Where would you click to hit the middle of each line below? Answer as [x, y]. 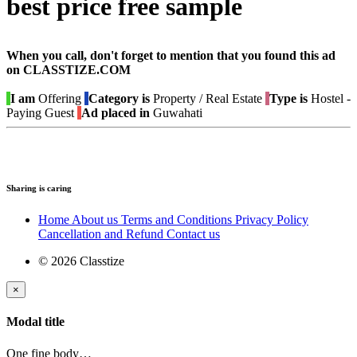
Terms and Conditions [178, 219]
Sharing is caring [39, 188]
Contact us [193, 233]
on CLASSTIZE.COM [69, 70]
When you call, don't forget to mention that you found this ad [171, 56]
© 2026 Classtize [81, 261]
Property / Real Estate [206, 99]
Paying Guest [40, 113]
